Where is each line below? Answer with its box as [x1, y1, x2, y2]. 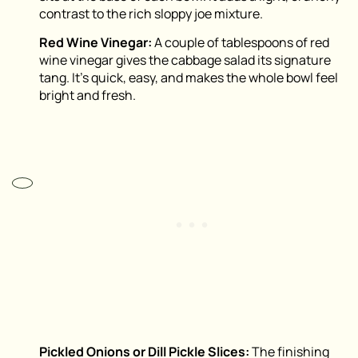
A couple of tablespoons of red [154, 34, 329, 52]
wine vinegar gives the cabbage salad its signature [39, 51, 331, 70]
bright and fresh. [39, 86, 136, 105]
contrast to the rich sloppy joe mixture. [39, 5, 263, 23]
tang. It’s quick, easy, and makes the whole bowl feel [39, 69, 338, 87]
